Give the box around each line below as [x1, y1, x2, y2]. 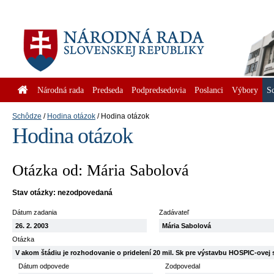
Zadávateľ [159, 209, 189, 216]
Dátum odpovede [18, 262, 69, 270]
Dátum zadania [12, 209, 57, 216]
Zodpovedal [165, 262, 200, 270]
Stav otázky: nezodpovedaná [12, 188, 113, 197]
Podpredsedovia [131, 85, 186, 95]
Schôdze [12, 112, 42, 120]
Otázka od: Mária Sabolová [12, 161, 189, 179]
